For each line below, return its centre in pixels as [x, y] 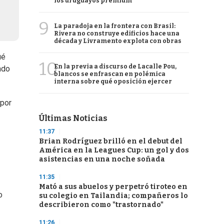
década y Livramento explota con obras [118, 41]
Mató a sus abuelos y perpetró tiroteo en [113, 187]
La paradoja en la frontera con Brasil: [115, 26]
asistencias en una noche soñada [102, 159]
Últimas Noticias [73, 118]
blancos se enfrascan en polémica [110, 74]
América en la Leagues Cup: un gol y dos [114, 150]
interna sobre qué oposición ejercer [113, 81]
